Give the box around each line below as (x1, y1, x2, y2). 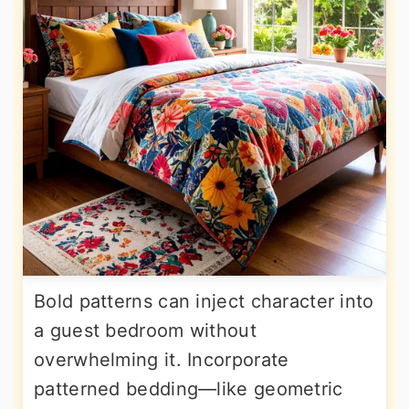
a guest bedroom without (34, 320, 257, 342)
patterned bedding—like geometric (34, 378, 343, 401)
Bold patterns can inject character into (34, 290, 374, 313)
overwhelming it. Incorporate (34, 349, 289, 372)
